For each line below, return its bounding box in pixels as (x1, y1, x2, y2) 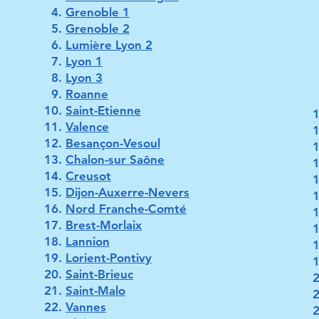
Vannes (66, 300, 106, 314)
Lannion (66, 234, 110, 249)
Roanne (66, 87, 108, 101)
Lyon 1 (66, 54, 103, 68)
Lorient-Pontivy (66, 251, 152, 265)
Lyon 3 (66, 70, 103, 85)
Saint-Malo (66, 283, 125, 298)
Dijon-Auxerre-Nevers (66, 185, 189, 199)
